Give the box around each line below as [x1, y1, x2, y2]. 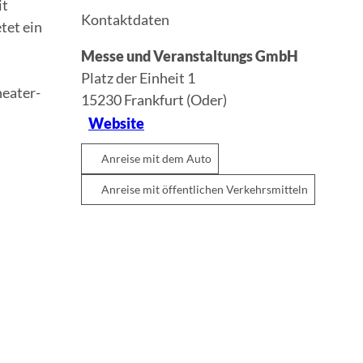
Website [88, 114, 144, 133]
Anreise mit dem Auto [101, 151, 211, 165]
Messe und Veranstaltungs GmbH [81, 46, 298, 65]
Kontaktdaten [81, 10, 169, 28]
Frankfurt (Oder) [124, 90, 227, 109]
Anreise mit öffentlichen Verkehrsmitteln [101, 181, 308, 196]
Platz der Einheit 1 [81, 68, 195, 87]
